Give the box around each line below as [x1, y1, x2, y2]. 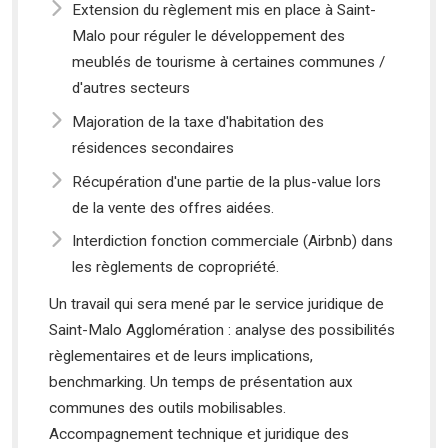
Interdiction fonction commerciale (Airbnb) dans [72, 232, 394, 251]
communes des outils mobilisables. [49, 399, 287, 418]
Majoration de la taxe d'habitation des [72, 112, 325, 131]
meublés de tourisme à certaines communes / [72, 53, 386, 72]
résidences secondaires [72, 138, 235, 157]
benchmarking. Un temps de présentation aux [49, 373, 354, 392]
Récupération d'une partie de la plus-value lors [72, 172, 382, 191]
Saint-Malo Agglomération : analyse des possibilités [49, 321, 396, 340]
